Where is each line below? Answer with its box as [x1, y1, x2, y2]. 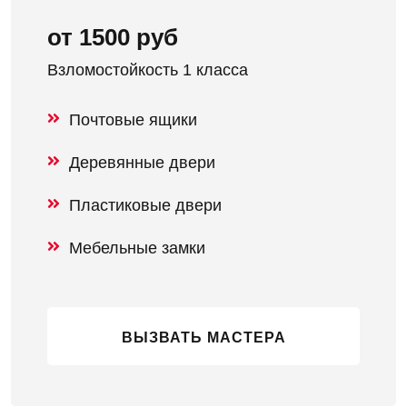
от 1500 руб [47, 23, 178, 51]
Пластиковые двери [69, 195, 222, 214]
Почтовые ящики [69, 110, 197, 129]
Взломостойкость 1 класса [47, 60, 248, 79]
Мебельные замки [69, 238, 205, 257]
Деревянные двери [69, 153, 215, 172]
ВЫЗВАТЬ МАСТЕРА [121, 329, 286, 345]
